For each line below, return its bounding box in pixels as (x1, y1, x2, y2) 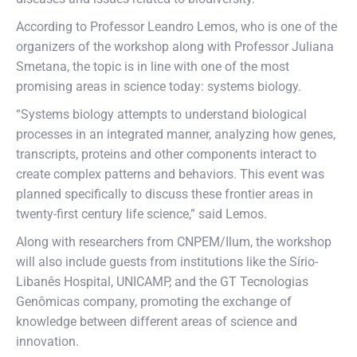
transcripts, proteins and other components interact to (16, 147, 316, 162)
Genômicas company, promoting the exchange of (16, 294, 292, 309)
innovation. (16, 334, 79, 349)
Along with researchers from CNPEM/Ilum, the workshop (16, 234, 331, 249)
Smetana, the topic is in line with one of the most (16, 59, 289, 74)
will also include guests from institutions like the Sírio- (16, 254, 318, 269)
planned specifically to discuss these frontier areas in (16, 186, 313, 202)
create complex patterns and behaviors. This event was (16, 167, 324, 182)
